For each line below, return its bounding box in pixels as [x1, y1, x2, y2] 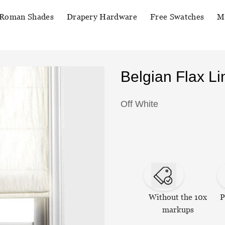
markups [162, 204, 194, 214]
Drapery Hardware [66, 12, 138, 22]
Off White [121, 99, 158, 109]
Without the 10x [149, 192, 207, 202]
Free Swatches [150, 12, 204, 22]
